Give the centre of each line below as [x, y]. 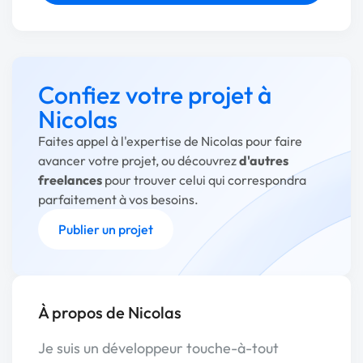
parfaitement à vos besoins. [118, 199]
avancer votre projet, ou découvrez [139, 160]
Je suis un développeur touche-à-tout [158, 348]
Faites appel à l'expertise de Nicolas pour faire [170, 141]
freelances [70, 180]
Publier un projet [106, 229]
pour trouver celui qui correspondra [204, 180]
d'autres [264, 160]
